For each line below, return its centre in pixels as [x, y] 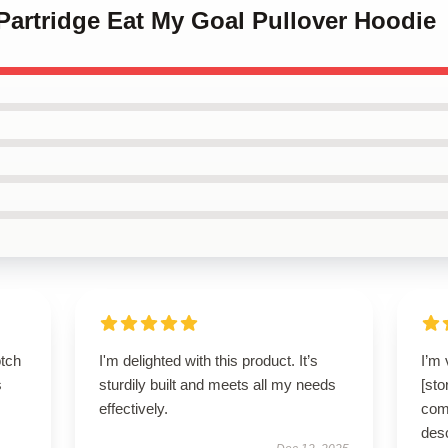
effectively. [133, 408]
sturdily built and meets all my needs [217, 384]
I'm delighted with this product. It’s [208, 360]
